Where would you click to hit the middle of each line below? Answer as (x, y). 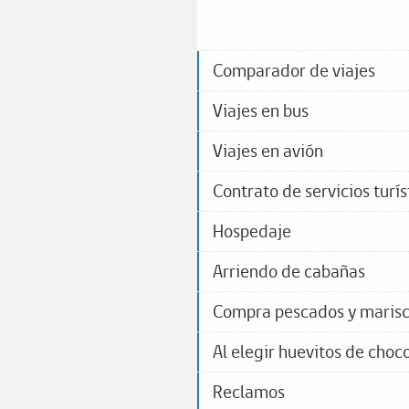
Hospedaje (252, 231)
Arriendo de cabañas (289, 272)
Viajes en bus (261, 111)
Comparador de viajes (294, 71)
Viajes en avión (268, 151)
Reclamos (249, 392)
